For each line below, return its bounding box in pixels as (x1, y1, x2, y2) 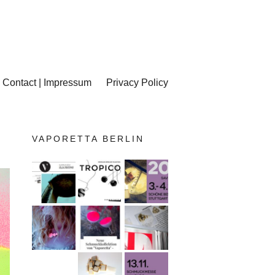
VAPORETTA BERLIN (32, 134, 144, 144)
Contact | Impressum (2, 77, 91, 88)
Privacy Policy (106, 77, 168, 88)
